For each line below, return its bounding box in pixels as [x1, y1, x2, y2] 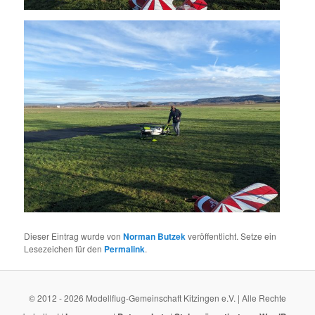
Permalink [104, 242, 146, 255]
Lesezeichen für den [24, 242, 105, 255]
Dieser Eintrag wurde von [24, 229, 124, 242]
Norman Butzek [123, 229, 186, 243]
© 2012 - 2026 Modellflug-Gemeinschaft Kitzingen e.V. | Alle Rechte [29, 292, 286, 304]
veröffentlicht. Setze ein [186, 229, 277, 242]
